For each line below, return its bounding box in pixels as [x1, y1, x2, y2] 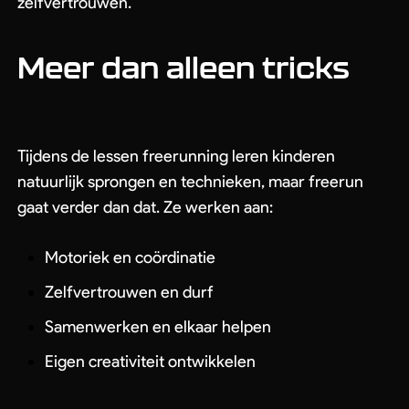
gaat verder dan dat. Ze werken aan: [17, 197, 273, 217]
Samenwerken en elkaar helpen [45, 317, 271, 337]
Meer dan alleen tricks [17, 50, 350, 84]
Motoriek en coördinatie [45, 247, 215, 267]
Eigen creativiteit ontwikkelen [45, 351, 256, 372]
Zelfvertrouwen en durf [45, 282, 213, 302]
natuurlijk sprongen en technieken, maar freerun [17, 172, 363, 192]
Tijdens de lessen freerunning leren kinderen [17, 146, 335, 166]
